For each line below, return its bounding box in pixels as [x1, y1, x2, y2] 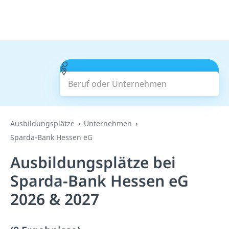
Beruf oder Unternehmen [67, 59, 166, 71]
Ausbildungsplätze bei [10, 152, 176, 173]
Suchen [125, 72, 154, 83]
